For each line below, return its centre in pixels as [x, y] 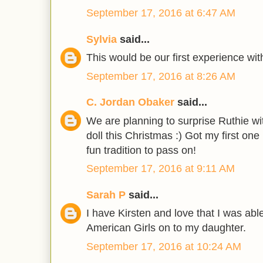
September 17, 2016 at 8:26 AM [161, 76]
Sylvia [102, 39]
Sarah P [106, 195]
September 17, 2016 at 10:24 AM [164, 246]
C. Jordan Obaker [130, 102]
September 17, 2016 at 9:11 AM [161, 169]
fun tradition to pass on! [141, 150]
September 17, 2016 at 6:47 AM [161, 13]
